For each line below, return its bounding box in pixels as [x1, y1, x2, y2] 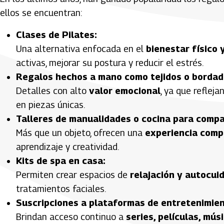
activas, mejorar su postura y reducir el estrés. [16, 57, 203, 68]
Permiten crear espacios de [16, 169, 130, 180]
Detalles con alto [16, 85, 89, 96]
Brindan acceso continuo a [16, 211, 126, 222]
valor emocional [89, 85, 160, 96]
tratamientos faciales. [16, 183, 106, 194]
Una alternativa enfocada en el [16, 43, 146, 54]
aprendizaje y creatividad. [16, 141, 119, 152]
